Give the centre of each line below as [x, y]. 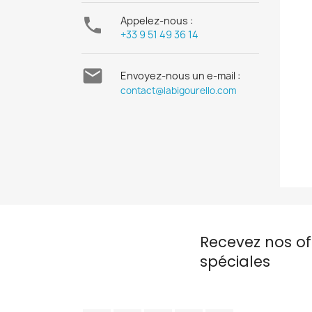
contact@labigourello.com [179, 91]
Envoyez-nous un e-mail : [180, 76]
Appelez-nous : [157, 21]
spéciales [235, 262]
